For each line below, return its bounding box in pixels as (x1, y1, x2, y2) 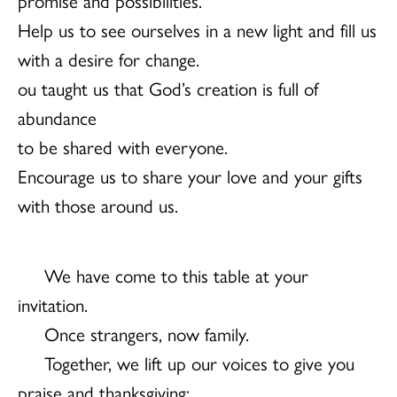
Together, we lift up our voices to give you (44, 348, 354, 376)
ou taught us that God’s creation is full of (18, 74, 318, 101)
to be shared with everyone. (18, 132, 228, 160)
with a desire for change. (18, 44, 199, 72)
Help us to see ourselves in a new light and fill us (18, 15, 377, 43)
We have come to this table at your (44, 261, 308, 288)
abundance (18, 103, 97, 130)
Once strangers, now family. (44, 319, 249, 346)
